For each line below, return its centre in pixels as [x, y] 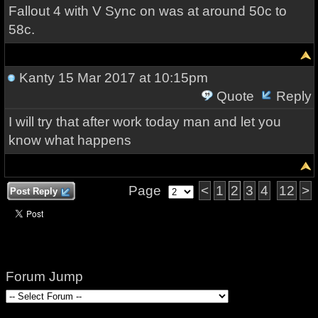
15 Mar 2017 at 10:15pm [131, 78]
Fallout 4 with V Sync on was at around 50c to [147, 11]
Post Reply [33, 191]
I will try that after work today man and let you [144, 122]
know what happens [70, 140]
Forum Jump [44, 276]
